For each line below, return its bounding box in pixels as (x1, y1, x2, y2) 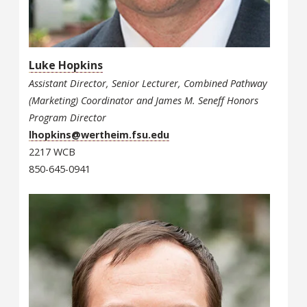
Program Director (29, 110, 106, 124)
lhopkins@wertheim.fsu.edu (29, 127, 169, 141)
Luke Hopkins (29, 57, 103, 73)
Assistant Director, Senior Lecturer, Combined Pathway (29, 76, 267, 90)
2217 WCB (29, 145, 75, 158)
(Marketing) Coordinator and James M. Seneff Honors (29, 93, 258, 107)
